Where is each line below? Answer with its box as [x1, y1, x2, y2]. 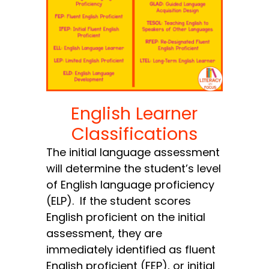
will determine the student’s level [46, 161, 222, 177]
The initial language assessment [46, 145, 220, 160]
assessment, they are [46, 226, 163, 241]
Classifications [71, 122, 198, 147]
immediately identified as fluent [46, 242, 216, 258]
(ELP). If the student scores [46, 193, 192, 209]
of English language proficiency [46, 177, 215, 193]
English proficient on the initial [46, 210, 206, 225]
